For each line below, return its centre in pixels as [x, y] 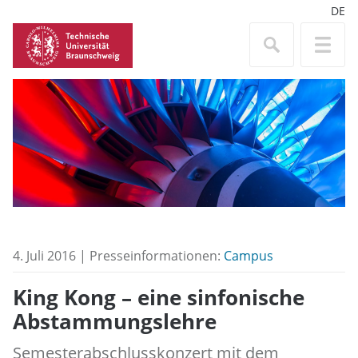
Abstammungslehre [115, 322]
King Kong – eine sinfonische [159, 298]
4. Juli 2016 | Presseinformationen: [118, 256]
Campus [249, 256]
